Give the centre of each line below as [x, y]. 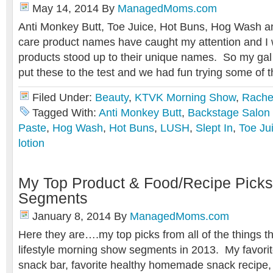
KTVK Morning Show [185, 97]
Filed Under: [64, 97]
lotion [31, 143]
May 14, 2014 [66, 9]
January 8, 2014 [72, 216]
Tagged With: [66, 113]
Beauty [112, 97]
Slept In [214, 128]
